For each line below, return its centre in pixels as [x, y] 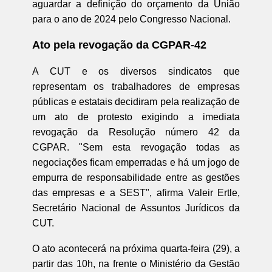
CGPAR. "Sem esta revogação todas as [136, 147]
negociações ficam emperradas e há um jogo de [136, 162]
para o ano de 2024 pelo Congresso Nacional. [131, 19]
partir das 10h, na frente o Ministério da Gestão [136, 263]
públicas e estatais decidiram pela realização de [136, 101]
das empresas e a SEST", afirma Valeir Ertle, [136, 192]
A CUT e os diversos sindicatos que [136, 71]
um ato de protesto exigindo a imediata [136, 117]
